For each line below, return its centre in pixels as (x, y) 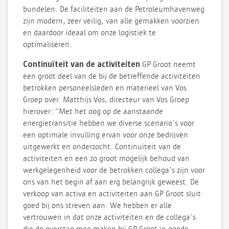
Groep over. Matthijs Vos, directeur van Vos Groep (106, 100)
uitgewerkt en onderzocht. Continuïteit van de (102, 147)
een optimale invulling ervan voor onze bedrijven (106, 135)
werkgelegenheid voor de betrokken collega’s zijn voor (114, 170)
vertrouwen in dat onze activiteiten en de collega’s (109, 217)
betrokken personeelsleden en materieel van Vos (105, 88)
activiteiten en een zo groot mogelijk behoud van (106, 159)
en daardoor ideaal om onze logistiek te (89, 33)
